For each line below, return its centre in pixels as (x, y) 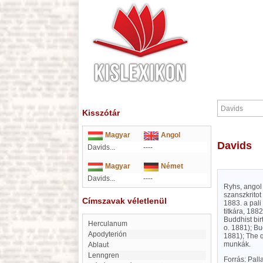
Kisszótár (101, 113)
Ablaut (101, 245)
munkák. (237, 244)
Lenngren (106, 255)
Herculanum (110, 224)
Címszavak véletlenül (124, 201)
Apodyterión (110, 234)
